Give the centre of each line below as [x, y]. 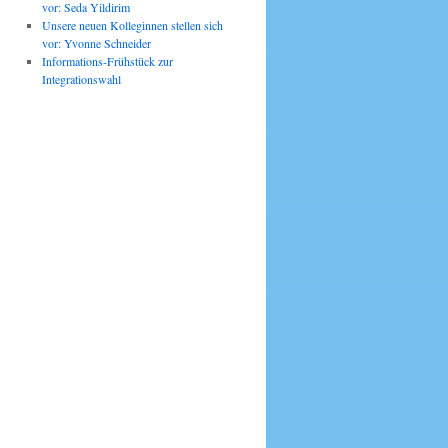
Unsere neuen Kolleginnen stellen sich [132, 24]
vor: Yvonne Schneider [96, 42]
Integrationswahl [81, 78]
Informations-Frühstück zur [107, 60]
